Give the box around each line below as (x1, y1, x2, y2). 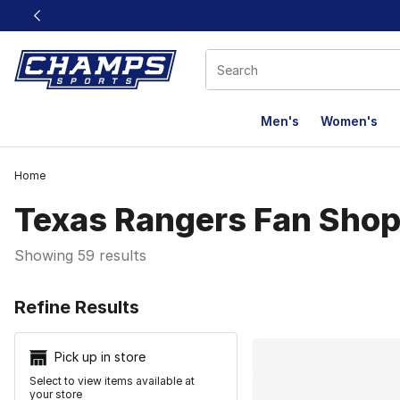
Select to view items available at (29, 374, 195, 388)
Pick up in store (54, 349, 146, 364)
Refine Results (14, 296, 139, 318)
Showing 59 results (14, 246, 146, 264)
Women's (321, 113, 378, 129)
